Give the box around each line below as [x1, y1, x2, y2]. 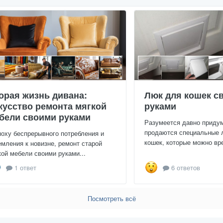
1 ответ [12, 162, 36, 172]
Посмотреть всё [87, 194, 136, 204]
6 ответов [169, 162, 200, 172]
